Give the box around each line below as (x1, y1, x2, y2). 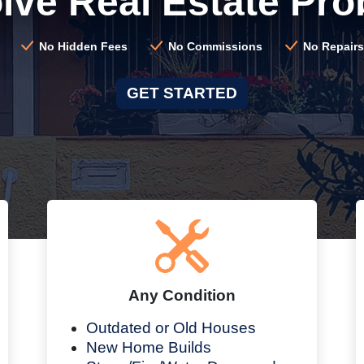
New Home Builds (86, 338, 211, 356)
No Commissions (165, 39, 262, 53)
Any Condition (128, 286, 236, 304)
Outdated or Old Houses (86, 318, 256, 336)
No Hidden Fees (36, 39, 128, 53)
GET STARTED (127, 84, 237, 102)
